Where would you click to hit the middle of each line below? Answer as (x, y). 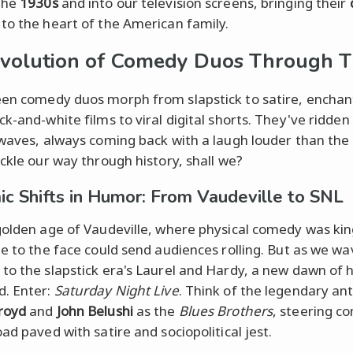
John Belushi (95, 310)
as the (156, 310)
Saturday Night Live (116, 290)
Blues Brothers (226, 310)
